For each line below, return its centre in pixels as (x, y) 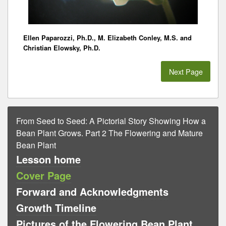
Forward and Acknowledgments (92, 191)
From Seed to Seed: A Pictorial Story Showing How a (111, 121)
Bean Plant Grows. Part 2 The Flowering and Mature (109, 133)
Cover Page (44, 175)
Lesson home (48, 159)
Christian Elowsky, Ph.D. (62, 48)
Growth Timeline (56, 207)
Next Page (186, 71)
